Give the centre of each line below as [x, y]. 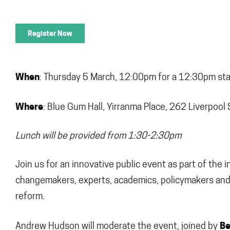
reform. [30, 197]
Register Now [50, 33]
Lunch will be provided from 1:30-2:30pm [98, 136]
